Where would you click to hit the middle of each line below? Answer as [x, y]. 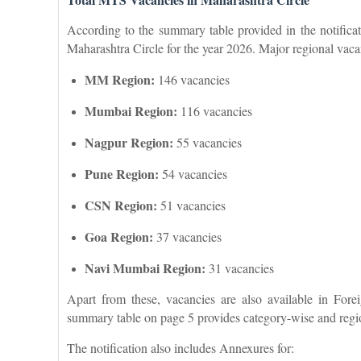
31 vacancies [240, 268]
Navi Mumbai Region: [145, 268]
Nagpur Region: [129, 142]
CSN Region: [121, 205]
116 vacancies [215, 110]
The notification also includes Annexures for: [180, 347]
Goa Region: [119, 236]
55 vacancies [207, 142]
